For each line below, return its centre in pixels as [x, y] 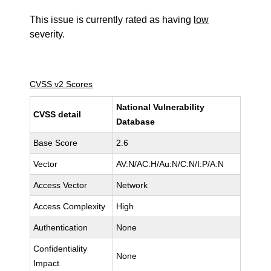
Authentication [61, 227]
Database [136, 122]
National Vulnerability [161, 107]
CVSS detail [57, 114]
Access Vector [60, 185]
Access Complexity [70, 206]
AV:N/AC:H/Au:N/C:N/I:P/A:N [170, 164]
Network [132, 185]
